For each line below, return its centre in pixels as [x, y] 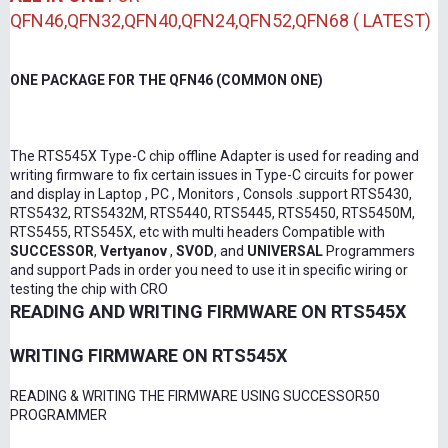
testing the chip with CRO [89, 289]
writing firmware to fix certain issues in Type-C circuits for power [212, 175]
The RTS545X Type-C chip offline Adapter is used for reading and [214, 156]
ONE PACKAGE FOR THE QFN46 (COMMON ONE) [166, 80]
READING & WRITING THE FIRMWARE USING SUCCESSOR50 [195, 396]
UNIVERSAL [285, 251]
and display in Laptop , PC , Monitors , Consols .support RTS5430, [211, 194]
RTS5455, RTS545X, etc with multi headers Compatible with [197, 232]
